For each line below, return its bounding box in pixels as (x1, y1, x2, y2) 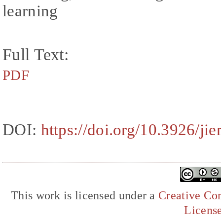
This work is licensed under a (11, 188, 159, 202)
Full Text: (2, 45, 69, 64)
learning (2, 2, 58, 20)
